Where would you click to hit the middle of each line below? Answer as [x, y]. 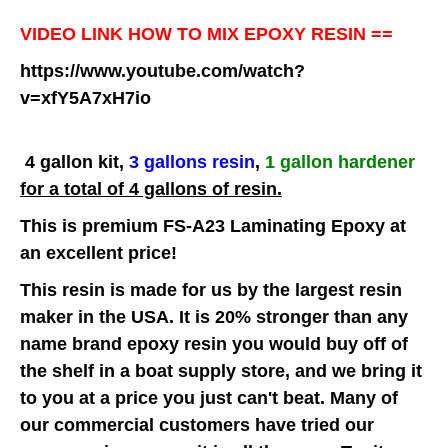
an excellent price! [98, 252]
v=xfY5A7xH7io [85, 97]
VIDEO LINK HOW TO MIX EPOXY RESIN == [206, 33]
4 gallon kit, [74, 161]
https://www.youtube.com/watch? [162, 70]
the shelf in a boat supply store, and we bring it [221, 370]
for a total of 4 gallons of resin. [151, 188]
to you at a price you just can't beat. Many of [209, 397]
